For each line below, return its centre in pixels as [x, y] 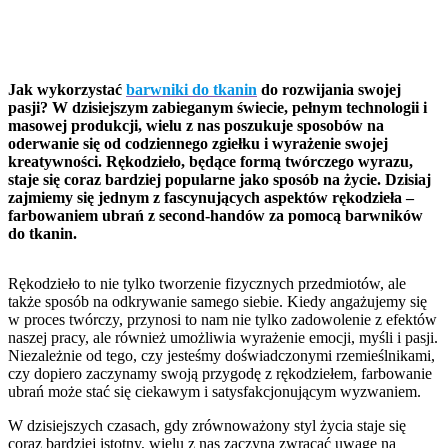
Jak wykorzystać [67, 89]
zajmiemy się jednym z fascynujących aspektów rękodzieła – [211, 197]
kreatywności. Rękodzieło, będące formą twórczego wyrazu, [210, 161]
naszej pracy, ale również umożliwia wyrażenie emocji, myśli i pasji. [223, 337]
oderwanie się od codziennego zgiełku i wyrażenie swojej [198, 143]
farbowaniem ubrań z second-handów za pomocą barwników [215, 215]
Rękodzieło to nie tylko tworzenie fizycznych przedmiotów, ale [207, 283]
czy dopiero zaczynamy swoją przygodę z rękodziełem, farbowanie [220, 373]
